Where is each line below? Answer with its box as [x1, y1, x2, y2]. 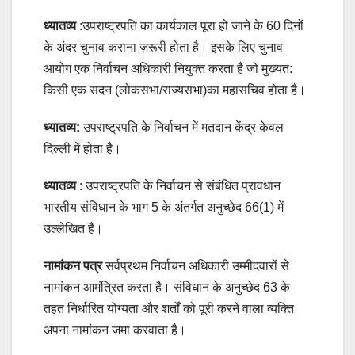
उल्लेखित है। [44, 222, 106, 236]
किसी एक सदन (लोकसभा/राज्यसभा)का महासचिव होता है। [44, 83, 306, 97]
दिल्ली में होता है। [44, 142, 121, 156]
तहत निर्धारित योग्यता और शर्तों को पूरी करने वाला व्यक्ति [44, 302, 294, 316]
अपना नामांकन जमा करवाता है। [44, 323, 186, 338]
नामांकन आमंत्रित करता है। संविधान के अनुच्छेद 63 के [44, 281, 290, 295]
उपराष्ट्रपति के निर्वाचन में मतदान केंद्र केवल [80, 120, 284, 135]
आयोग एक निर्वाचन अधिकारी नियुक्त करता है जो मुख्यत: [44, 62, 292, 76]
